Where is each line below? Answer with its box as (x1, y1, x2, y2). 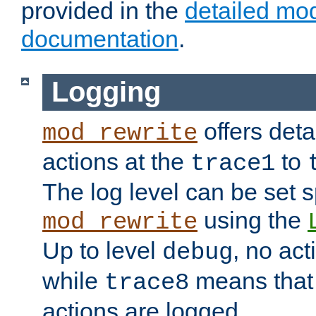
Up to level (42, 236, 162, 264)
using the (197, 206, 308, 233)
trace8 (104, 269, 189, 296)
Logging (51, 76, 161, 108)
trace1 (190, 150, 275, 177)
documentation (21, 25, 178, 53)
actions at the (42, 147, 190, 175)
